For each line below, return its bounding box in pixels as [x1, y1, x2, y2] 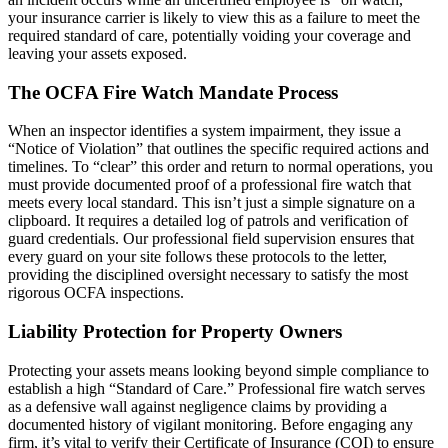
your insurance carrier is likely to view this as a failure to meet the [8, 8, 420, 26]
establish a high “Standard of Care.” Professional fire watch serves [8, 379, 425, 397]
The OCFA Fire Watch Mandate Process [8, 81, 338, 103]
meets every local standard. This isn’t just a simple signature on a [8, 194, 415, 212]
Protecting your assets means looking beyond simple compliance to [8, 361, 429, 379]
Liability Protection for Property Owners [8, 320, 342, 342]
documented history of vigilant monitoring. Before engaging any [8, 415, 413, 433]
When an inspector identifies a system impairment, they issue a [8, 122, 401, 140]
